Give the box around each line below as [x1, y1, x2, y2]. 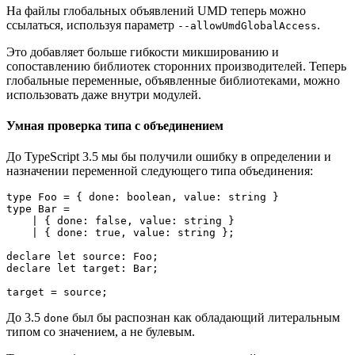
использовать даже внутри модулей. [6, 87, 204, 101]
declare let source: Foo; [6, 250, 158, 263]
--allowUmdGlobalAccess [177, 19, 317, 32]
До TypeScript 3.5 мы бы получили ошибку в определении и [6, 150, 331, 164]
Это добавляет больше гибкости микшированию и [6, 44, 279, 59]
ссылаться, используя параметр [6, 17, 177, 32]
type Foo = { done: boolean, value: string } [6, 191, 279, 204]
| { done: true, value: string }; [6, 227, 32, 239]
